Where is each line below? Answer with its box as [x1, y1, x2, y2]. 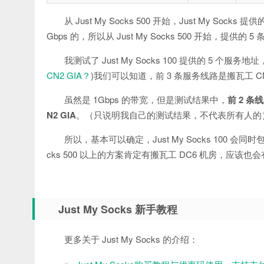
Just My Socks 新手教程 [58, 202, 177, 217]
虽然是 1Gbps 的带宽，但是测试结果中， [64, 93, 227, 105]
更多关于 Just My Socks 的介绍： [64, 233, 198, 245]
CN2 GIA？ [47, 69, 91, 81]
